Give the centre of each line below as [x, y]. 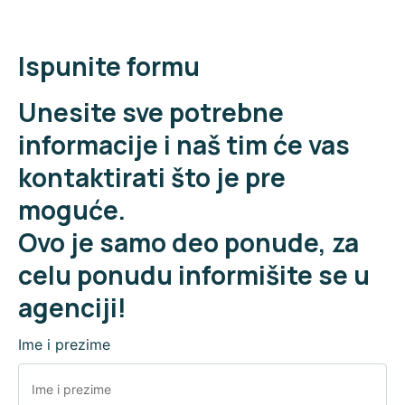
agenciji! [72, 307]
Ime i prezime [64, 345]
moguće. [72, 210]
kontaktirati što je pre [152, 177]
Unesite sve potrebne [151, 112]
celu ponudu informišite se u [194, 275]
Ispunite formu [109, 66]
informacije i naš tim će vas [184, 145]
